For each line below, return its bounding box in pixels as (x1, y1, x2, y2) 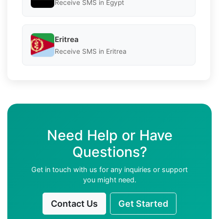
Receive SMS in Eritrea (55, 47, 127, 55)
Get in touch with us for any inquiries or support (31, 165, 188, 174)
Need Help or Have (46, 127, 173, 144)
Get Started (118, 198, 168, 209)
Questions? (72, 143, 147, 161)
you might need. (83, 175, 136, 184)
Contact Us (51, 198, 98, 209)
